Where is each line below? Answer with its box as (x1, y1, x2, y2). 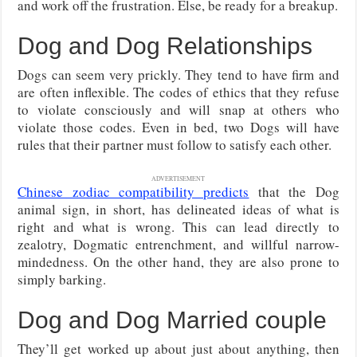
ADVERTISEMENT (151, 175, 206, 183)
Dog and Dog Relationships (18, 33, 313, 60)
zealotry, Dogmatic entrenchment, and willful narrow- (18, 235, 339, 254)
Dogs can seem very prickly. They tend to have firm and (18, 65, 339, 84)
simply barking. (18, 270, 107, 289)
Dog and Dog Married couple (18, 307, 328, 334)
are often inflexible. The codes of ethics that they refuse (18, 83, 339, 102)
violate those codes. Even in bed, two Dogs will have (18, 118, 339, 137)
